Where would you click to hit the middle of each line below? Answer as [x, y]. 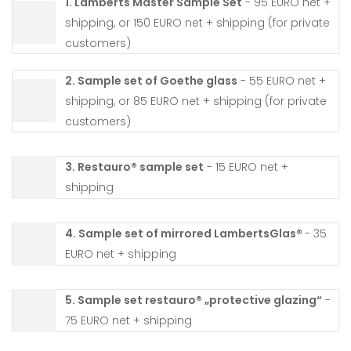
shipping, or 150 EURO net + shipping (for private [197, 22]
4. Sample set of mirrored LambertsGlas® [185, 234]
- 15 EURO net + [210, 167]
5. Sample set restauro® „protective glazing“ [194, 300]
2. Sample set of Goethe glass [151, 80]
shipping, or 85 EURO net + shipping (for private [196, 101]
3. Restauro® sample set [134, 167]
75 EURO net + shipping [128, 321]
